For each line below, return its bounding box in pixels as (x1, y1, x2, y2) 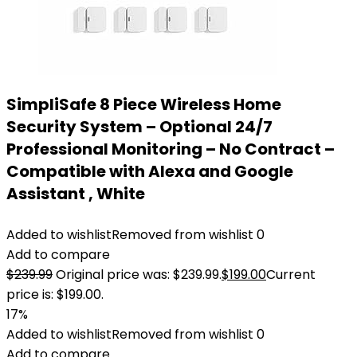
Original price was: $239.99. (56, 265, 222, 284)
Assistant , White (6, 182, 145, 205)
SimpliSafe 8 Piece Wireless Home (6, 93, 281, 116)
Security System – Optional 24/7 (6, 116, 273, 138)
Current (266, 265, 316, 284)
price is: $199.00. (6, 285, 104, 304)
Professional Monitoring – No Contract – (6, 138, 335, 160)
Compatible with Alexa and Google (6, 160, 293, 182)
